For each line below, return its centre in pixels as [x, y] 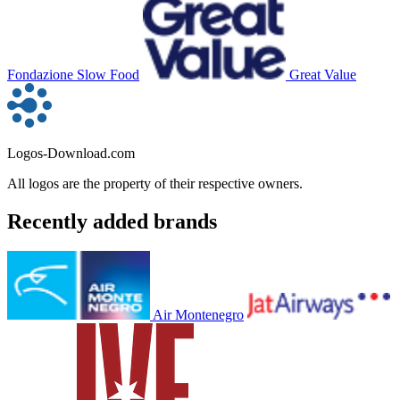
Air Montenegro [198, 315]
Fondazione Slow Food [73, 74]
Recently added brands [112, 221]
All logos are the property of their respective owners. [155, 183]
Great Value [323, 74]
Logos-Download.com [71, 153]
